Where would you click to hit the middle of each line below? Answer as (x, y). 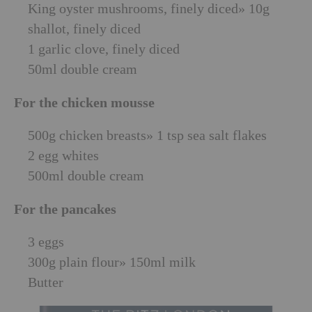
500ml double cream (86, 176)
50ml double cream (83, 69)
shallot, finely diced (84, 29)
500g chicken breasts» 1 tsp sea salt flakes (147, 135)
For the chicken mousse (84, 102)
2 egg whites (63, 156)
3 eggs (46, 242)
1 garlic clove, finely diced (104, 49)
